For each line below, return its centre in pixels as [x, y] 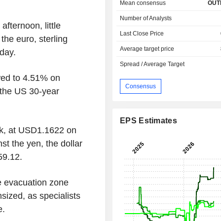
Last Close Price [142, 34]
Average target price [147, 49]
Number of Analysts [146, 18]
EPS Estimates [148, 121]
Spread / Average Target [152, 64]
